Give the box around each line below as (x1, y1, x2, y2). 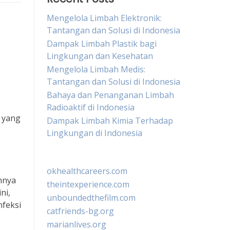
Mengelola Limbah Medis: (47, 64, 145, 75)
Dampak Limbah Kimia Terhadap (47, 115, 173, 126)
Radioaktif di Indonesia (47, 102, 135, 113)
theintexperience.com (47, 179, 129, 190)
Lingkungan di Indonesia (47, 127, 142, 139)
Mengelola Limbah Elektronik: (47, 12, 162, 24)
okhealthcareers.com (47, 165, 127, 177)
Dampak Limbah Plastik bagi (47, 38, 157, 49)
